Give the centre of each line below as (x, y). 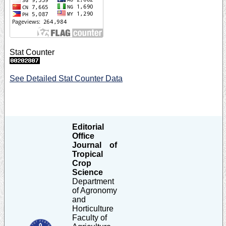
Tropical (88, 154)
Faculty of (90, 217)
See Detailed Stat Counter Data (66, 78)
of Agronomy (95, 190)
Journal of (95, 145)
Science (88, 172)
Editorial (88, 127)
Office (83, 136)
